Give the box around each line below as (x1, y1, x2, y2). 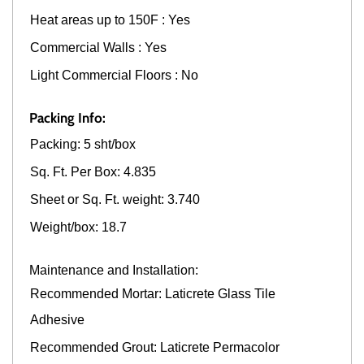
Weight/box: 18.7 (30, 219, 127, 234)
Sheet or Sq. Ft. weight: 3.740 (30, 192, 203, 206)
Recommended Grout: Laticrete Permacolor (30, 340, 279, 354)
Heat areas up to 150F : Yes (30, 12, 193, 27)
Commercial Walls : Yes (30, 40, 170, 54)
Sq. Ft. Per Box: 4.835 (30, 164, 159, 179)
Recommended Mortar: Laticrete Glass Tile (30, 286, 275, 301)
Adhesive (30, 312, 88, 327)
